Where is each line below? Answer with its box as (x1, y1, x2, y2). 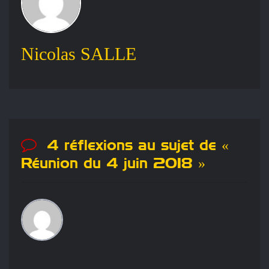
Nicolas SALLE (21, 44, 136, 64)
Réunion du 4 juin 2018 (21, 157, 193, 172)
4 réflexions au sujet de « (41, 139, 229, 154)
